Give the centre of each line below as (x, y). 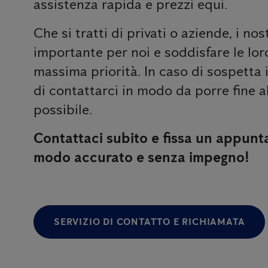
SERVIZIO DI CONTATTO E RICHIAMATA (150, 221)
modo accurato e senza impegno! (141, 157)
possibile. (63, 109)
